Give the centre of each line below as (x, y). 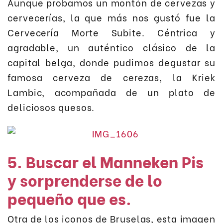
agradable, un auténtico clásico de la (111, 47)
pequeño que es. (69, 198)
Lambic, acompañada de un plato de (111, 92)
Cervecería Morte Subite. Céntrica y (111, 32)
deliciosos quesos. (51, 107)
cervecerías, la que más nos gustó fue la (111, 17)
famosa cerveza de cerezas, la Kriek (111, 77)
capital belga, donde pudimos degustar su (111, 62)
